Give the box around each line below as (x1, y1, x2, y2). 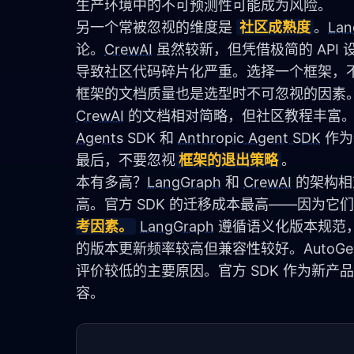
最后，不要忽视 (76, 152, 175, 168)
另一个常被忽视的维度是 (76, 19, 236, 36)
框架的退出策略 (179, 152, 278, 168)
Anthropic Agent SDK (178, 130, 321, 146)
